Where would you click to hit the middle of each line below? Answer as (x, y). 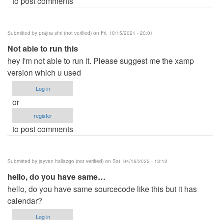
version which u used (44, 72)
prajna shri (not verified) (65, 33)
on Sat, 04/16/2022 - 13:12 (136, 161)
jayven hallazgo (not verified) (71, 161)
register (43, 115)
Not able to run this (43, 48)
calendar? (25, 200)
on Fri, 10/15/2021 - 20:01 (123, 33)
